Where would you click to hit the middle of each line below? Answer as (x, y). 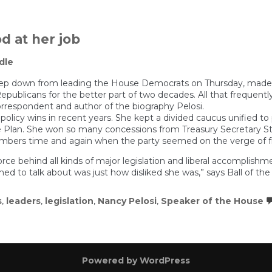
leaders (23, 201)
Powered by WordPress (136, 260)
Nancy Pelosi (127, 201)
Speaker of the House (212, 201)
